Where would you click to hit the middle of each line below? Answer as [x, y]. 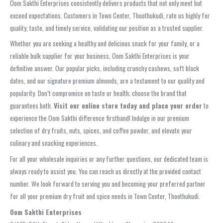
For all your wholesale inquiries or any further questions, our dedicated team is [109, 159]
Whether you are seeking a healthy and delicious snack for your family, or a [105, 44]
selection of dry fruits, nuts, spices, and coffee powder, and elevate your [101, 131]
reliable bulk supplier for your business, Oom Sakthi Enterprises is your [100, 56]
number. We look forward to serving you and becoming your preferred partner [108, 184]
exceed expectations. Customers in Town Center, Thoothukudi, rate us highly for [110, 15]
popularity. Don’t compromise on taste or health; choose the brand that [98, 93]
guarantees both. [32, 106]
